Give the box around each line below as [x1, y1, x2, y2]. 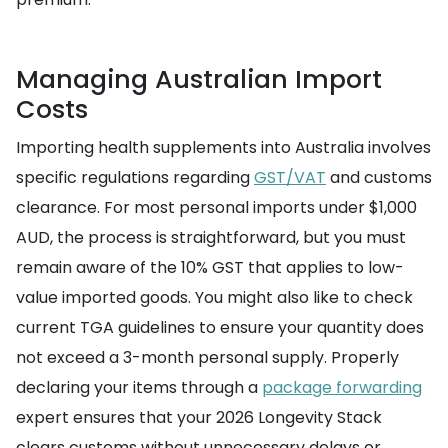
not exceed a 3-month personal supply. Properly [16, 346, 399, 369]
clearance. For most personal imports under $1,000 [16, 196, 417, 219]
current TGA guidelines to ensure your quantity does [16, 316, 424, 339]
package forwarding [262, 376, 422, 399]
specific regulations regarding [16, 166, 254, 189]
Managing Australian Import [16, 62, 382, 97]
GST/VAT [254, 166, 326, 189]
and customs [326, 166, 432, 189]
